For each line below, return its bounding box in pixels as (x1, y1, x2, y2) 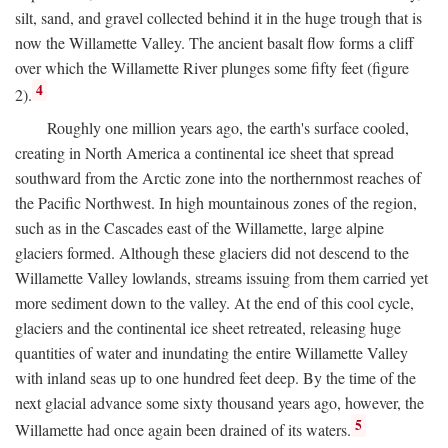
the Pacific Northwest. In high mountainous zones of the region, (15, 192, 417, 214)
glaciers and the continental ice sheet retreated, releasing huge (15, 317, 401, 339)
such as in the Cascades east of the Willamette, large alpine (15, 217, 384, 239)
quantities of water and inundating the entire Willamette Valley (15, 342, 408, 364)
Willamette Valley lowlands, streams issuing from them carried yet (15, 267, 428, 289)
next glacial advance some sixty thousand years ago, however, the (15, 392, 424, 414)
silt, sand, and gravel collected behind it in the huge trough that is (15, 7, 422, 29)
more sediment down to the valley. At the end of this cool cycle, (15, 292, 414, 314)
